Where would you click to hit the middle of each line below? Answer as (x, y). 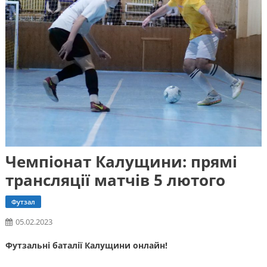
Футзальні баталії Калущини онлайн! (86, 246)
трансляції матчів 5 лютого (115, 180)
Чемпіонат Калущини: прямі (121, 162)
